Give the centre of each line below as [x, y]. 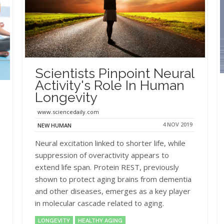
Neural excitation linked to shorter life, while [110, 143]
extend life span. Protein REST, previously [107, 167]
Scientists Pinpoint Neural [114, 73]
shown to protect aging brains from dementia [113, 179]
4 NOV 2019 [177, 124]
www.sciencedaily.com [68, 111]
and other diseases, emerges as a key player [113, 191]
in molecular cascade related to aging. [100, 203]
